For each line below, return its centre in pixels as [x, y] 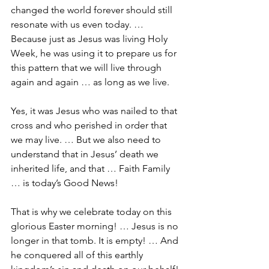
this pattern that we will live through [87, 68]
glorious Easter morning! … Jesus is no [96, 226]
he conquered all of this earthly [78, 255]
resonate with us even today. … [78, 25]
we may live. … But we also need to [87, 140]
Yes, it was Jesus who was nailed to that [95, 111]
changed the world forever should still [93, 10]
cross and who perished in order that [90, 125]
